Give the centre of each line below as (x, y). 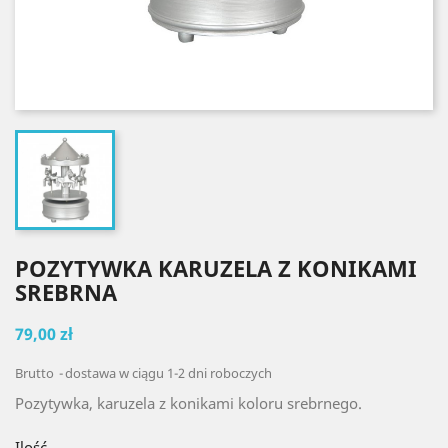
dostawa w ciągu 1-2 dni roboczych (168, 373)
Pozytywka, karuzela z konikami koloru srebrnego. (188, 403)
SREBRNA (66, 292)
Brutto (36, 373)
